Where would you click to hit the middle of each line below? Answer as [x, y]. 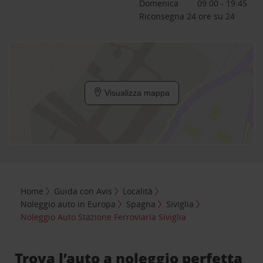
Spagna [141, 204]
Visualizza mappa [136, 93]
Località [138, 191]
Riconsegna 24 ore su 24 [187, 16]
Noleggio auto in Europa [68, 204]
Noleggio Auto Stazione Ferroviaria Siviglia [104, 217]
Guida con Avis [83, 191]
